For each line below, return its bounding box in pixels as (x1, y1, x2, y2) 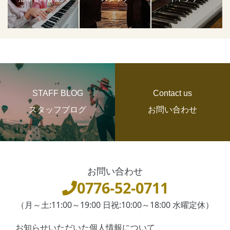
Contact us (153, 88, 192, 98)
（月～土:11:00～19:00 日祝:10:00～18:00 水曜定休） (16, 199, 214, 211)
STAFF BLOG (32, 88, 83, 98)
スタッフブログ (29, 103, 86, 115)
